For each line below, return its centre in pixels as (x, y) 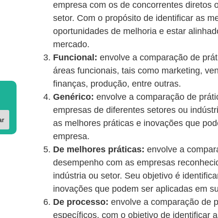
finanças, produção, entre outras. (117, 84)
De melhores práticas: (99, 150)
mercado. (71, 45)
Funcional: (75, 58)
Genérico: (73, 97)
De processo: (81, 202)
